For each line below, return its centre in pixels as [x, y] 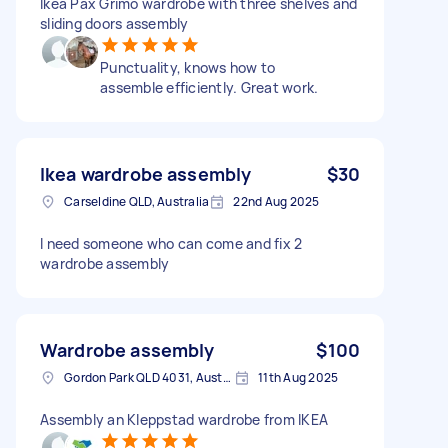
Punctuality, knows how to [188, 67]
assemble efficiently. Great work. [209, 87]
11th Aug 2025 [298, 377]
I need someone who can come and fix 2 [171, 243]
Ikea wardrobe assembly [146, 173]
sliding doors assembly [114, 23]
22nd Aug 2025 [276, 201]
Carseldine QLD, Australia [137, 201]
